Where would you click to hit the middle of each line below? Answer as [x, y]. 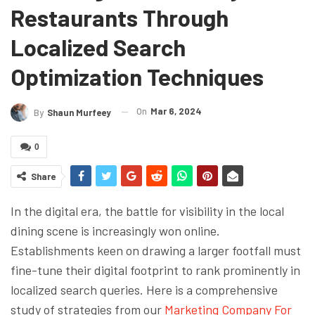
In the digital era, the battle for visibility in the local [147, 211]
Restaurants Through [120, 18]
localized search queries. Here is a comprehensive [144, 289]
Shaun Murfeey [79, 112]
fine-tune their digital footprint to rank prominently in [155, 270]
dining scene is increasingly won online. [115, 230]
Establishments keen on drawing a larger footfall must [156, 250]
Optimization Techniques [137, 77]
